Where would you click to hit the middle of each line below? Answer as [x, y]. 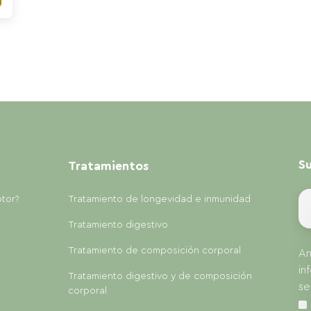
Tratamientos [108, 166]
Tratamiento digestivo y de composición [160, 276]
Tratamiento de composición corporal [154, 251]
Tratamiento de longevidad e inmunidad [159, 199]
